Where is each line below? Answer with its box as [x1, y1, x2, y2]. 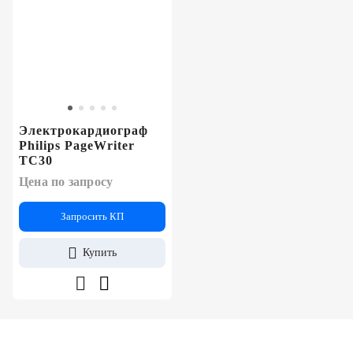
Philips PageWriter [19, 138, 135, 152]
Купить [83, 246, 117, 258]
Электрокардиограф [19, 123, 148, 137]
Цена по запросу [19, 174, 113, 188]
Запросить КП [61, 210, 124, 222]
